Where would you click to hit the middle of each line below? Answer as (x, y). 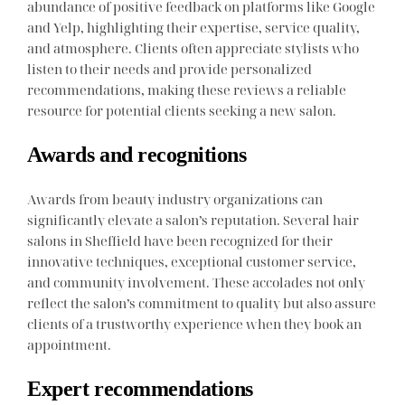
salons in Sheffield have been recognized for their (180, 240)
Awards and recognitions (137, 154)
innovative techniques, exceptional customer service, (192, 261)
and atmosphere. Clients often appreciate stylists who (193, 47)
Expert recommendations (140, 388)
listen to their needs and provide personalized (170, 68)
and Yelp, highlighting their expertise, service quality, (194, 27)
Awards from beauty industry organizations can (175, 198)
